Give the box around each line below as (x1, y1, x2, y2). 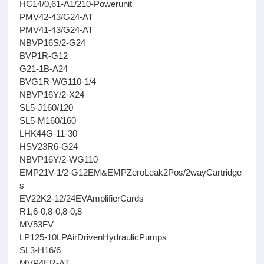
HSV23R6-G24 (19, 141, 78, 151)
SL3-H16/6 (19, 245, 61, 255)
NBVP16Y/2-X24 (19, 90, 85, 100)
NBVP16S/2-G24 (19, 38, 86, 48)
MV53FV (19, 219, 54, 229)
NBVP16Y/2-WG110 (19, 154, 98, 164)
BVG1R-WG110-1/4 (19, 77, 97, 87)
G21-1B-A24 (19, 64, 68, 74)
